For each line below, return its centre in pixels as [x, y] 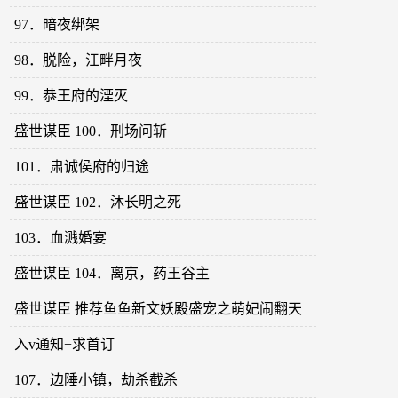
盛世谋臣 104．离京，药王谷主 [112, 274]
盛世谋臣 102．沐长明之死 [98, 203]
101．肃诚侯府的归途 [82, 167]
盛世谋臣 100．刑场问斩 [91, 131]
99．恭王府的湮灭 [72, 96]
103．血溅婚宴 [61, 238]
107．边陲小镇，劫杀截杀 [96, 380]
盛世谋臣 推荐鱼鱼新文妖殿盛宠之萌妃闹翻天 [159, 309]
